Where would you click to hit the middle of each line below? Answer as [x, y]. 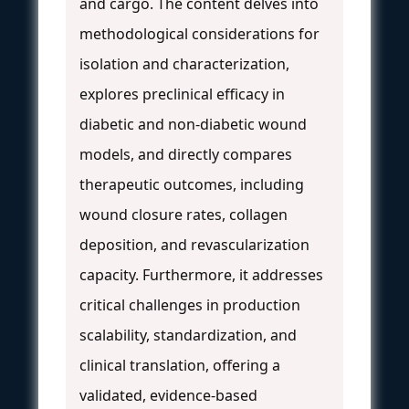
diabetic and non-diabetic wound [193, 124]
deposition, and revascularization [194, 244]
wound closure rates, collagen [184, 214]
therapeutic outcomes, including [192, 184]
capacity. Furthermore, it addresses [201, 274]
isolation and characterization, [184, 63]
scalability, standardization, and [188, 335]
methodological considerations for [199, 33]
